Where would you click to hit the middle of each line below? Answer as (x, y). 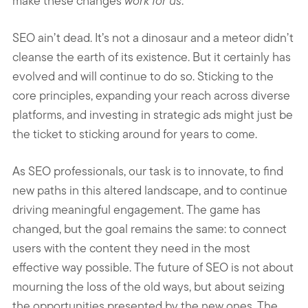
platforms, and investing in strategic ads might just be (153, 114)
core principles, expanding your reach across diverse (151, 95)
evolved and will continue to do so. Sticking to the (143, 76)
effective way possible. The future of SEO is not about (153, 267)
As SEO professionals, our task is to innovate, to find (148, 170)
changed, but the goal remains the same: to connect (150, 228)
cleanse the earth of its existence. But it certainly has (152, 56)
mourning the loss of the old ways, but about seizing (148, 286)
